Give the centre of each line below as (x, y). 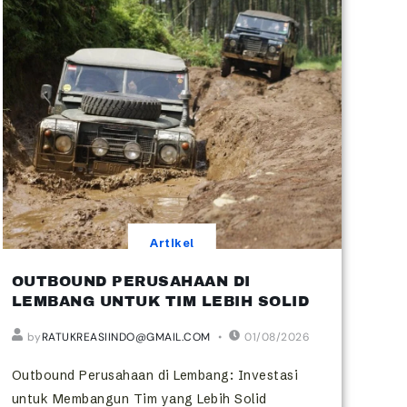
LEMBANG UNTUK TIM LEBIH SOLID (160, 301)
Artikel (172, 243)
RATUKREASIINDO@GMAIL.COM (126, 337)
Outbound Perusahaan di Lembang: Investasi (155, 375)
